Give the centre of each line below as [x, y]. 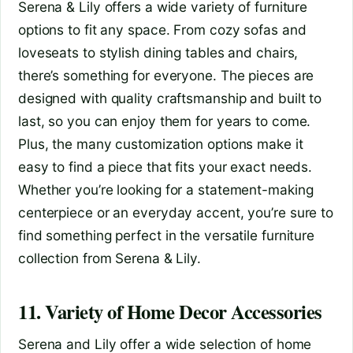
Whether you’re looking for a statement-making [166, 189]
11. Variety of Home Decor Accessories [170, 312]
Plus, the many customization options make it [161, 143]
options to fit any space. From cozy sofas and [162, 29]
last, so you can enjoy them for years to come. [165, 121]
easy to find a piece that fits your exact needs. [165, 166]
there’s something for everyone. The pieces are [166, 75]
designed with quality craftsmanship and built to [170, 98]
